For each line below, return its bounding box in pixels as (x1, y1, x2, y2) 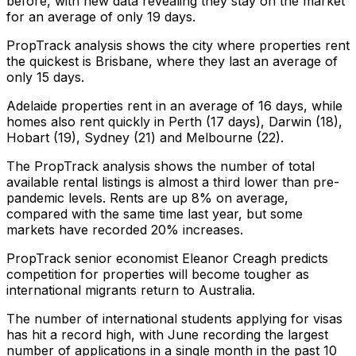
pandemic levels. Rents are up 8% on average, (6, 190, 288, 207)
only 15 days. (6, 69, 84, 86)
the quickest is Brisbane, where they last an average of (6, 53, 338, 70)
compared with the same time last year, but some (6, 206, 303, 222)
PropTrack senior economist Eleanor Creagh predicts (6, 250, 328, 267)
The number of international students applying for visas (6, 311, 342, 327)
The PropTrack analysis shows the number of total (6, 158, 315, 175)
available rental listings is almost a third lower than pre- (6, 174, 339, 191)
